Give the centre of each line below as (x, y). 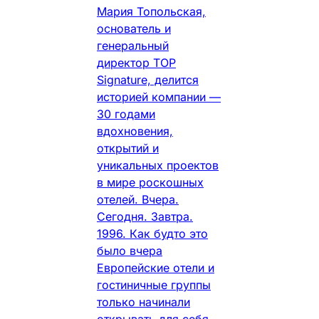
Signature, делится (148, 80)
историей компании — (159, 97)
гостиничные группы (154, 285)
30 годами (126, 114)
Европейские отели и (156, 268)
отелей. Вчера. (138, 200)
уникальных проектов (158, 166)
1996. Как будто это (152, 234)
